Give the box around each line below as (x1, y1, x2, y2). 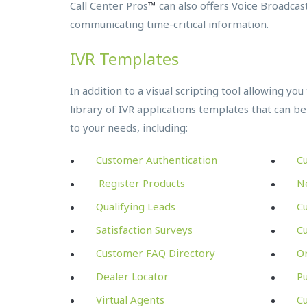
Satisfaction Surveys (96, 222, 193, 236)
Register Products (96, 175, 185, 190)
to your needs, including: (70, 121, 188, 135)
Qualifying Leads (96, 199, 175, 213)
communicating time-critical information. (70, 17, 269, 32)
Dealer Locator (96, 269, 169, 283)
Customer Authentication (96, 152, 217, 167)
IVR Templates (70, 47, 179, 70)
